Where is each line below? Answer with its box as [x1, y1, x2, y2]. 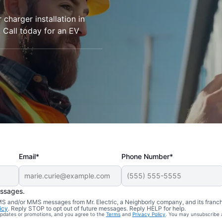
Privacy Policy [132, 211, 166, 217]
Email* [19, 152, 40, 161]
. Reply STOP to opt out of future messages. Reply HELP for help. [8, 205, 186, 212]
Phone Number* [121, 152, 173, 161]
